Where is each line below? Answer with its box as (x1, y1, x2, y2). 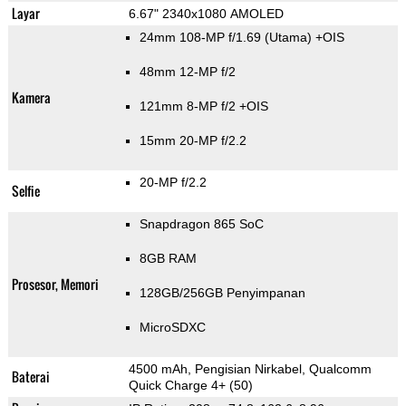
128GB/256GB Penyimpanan (139, 285, 305, 301)
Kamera (11, 88, 51, 108)
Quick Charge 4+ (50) (128, 378, 253, 393)
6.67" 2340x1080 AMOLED (128, 6, 284, 22)
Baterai (11, 367, 50, 387)
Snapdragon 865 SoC (139, 217, 264, 232)
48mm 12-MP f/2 (139, 64, 236, 80)
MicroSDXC (139, 320, 206, 335)
